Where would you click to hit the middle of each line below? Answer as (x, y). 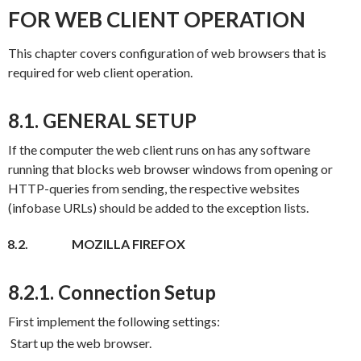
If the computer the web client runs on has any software (159, 149)
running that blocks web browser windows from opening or (170, 169)
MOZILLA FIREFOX (129, 243)
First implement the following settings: (114, 321)
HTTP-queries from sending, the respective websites (154, 188)
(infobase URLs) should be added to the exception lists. (158, 207)
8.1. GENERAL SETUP (102, 120)
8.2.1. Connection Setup (112, 292)
